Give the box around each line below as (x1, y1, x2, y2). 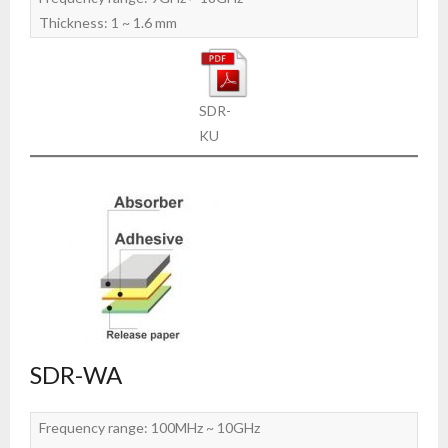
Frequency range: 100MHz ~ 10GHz (39, 418, 260, 436)
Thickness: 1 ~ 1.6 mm (39, 13, 177, 31)
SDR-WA (30, 359, 122, 389)
